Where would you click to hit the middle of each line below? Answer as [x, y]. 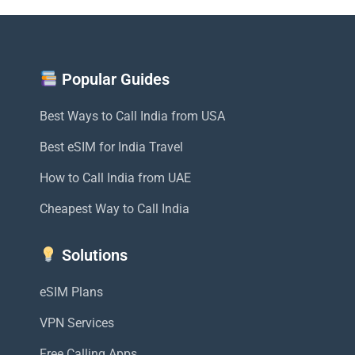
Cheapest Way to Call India [115, 208]
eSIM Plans [71, 292]
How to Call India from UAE [115, 177]
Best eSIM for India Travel [111, 147]
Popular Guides [113, 79]
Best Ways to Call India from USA [132, 116]
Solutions [92, 255]
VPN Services [77, 323]
